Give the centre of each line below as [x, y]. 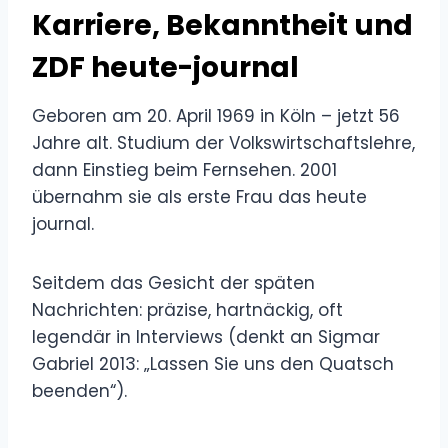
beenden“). [79, 390]
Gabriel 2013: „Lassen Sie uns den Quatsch [213, 363]
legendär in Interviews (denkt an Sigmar [206, 336]
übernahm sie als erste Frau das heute [199, 196]
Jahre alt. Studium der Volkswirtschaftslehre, [223, 142]
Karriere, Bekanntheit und [222, 25]
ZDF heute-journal [165, 67]
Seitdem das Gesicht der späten [173, 282]
